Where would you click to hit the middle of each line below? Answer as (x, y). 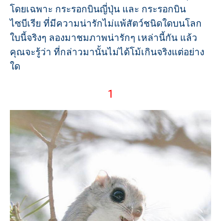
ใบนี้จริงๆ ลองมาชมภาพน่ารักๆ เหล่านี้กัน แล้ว (104, 38)
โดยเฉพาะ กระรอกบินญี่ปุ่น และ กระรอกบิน (98, 9)
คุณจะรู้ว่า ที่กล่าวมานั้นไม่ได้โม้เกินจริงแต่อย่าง (107, 52)
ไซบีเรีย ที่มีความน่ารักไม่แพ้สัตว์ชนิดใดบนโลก (106, 23)
